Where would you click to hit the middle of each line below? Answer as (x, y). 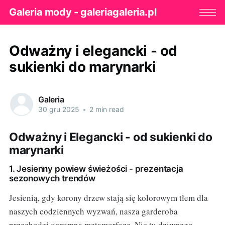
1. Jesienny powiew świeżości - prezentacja (96, 168)
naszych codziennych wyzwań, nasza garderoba (93, 211)
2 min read (105, 109)
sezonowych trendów (52, 178)
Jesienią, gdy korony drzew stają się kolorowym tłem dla (108, 197)
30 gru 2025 (59, 109)
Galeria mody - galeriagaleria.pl (83, 12)
